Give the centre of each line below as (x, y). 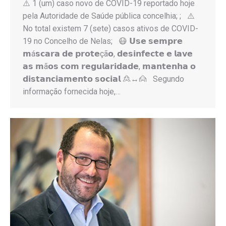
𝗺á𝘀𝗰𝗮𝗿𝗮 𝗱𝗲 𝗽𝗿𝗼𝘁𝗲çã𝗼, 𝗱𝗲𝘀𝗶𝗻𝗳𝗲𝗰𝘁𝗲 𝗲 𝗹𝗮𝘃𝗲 (108, 53)
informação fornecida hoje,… (72, 91)
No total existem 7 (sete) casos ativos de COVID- (110, 28)
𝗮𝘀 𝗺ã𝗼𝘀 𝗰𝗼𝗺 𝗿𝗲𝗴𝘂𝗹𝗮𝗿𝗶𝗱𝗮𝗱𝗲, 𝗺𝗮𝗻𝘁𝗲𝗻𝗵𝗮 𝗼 (109, 66)
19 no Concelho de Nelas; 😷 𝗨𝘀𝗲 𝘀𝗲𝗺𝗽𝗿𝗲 (103, 41)
